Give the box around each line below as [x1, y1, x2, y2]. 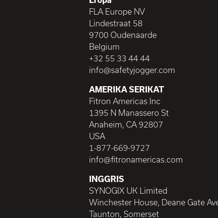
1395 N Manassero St [89, 108, 169, 117]
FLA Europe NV [89, 6, 145, 16]
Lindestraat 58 [89, 18, 143, 28]
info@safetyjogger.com [89, 65, 175, 74]
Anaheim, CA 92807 [89, 119, 163, 129]
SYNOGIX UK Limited [89, 185, 167, 195]
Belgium [89, 41, 120, 51]
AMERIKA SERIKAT [89, 84, 164, 94]
